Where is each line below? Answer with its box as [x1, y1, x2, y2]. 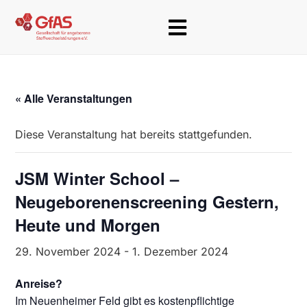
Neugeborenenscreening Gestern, [15, 190, 280, 213]
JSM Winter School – [15, 167, 180, 190]
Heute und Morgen [15, 213, 161, 236]
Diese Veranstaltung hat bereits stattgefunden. [15, 127, 253, 141]
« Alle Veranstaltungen [15, 90, 133, 106]
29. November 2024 [15, 245, 121, 258]
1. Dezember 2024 [132, 245, 229, 258]
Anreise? [15, 275, 63, 291]
